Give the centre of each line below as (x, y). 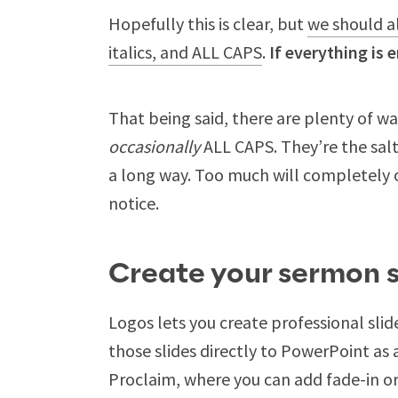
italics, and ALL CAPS (185, 52)
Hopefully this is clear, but (208, 24)
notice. (134, 203)
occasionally (154, 146)
